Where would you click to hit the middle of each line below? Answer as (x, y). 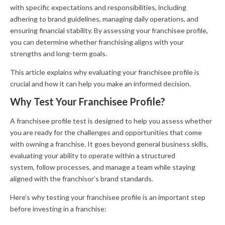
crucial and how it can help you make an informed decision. (100, 84)
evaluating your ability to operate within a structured (93, 155)
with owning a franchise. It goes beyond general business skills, (109, 144)
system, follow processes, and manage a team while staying (103, 167)
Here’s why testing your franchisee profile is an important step (108, 197)
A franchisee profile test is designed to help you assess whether (111, 121)
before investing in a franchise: (58, 209)
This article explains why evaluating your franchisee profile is (105, 72)
